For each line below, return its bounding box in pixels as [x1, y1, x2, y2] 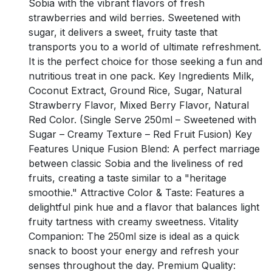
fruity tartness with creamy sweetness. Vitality [29, 215, 239, 228]
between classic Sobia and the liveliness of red [29, 157, 243, 169]
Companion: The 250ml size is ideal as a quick [29, 229, 239, 242]
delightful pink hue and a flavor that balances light [29, 200, 259, 213]
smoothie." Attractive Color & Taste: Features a [29, 186, 244, 199]
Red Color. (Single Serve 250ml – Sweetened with [29, 113, 256, 126]
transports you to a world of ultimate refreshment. [29, 40, 261, 53]
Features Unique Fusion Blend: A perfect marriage [29, 142, 260, 155]
